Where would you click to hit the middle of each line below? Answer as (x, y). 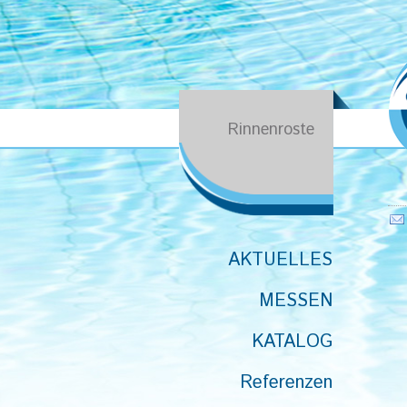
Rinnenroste (271, 130)
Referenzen (286, 383)
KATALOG (292, 342)
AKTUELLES (280, 260)
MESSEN (296, 301)
